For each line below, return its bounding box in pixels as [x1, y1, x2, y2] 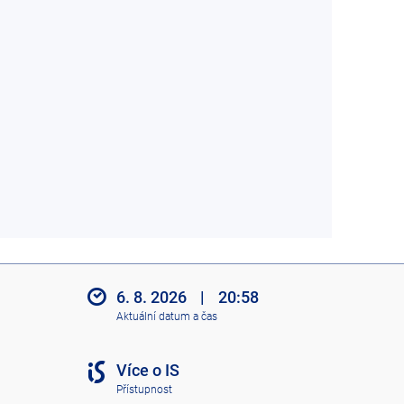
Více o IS [115, 361, 179, 381]
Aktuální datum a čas [115, 309, 217, 323]
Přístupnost [115, 382, 172, 396]
